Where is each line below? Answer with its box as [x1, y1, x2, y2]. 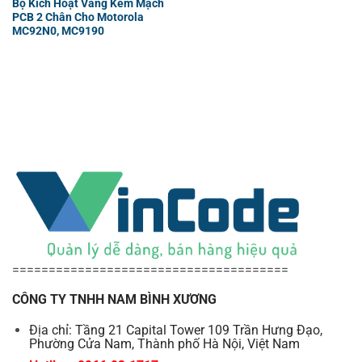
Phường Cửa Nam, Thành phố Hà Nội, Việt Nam [28, 336, 300, 352]
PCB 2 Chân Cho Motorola [11, 10, 144, 23]
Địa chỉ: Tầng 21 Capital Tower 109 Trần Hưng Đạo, [28, 322, 322, 339]
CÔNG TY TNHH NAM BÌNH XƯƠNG [12, 292, 217, 308]
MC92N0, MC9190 [11, 23, 104, 37]
